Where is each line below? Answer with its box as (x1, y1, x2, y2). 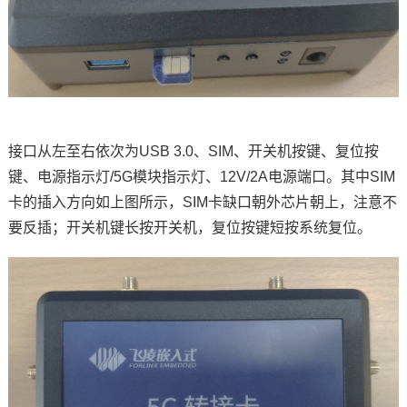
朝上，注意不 (309, 194, 397, 211)
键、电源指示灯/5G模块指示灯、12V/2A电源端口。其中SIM (7, 169, 395, 185)
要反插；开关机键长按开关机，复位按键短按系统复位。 (7, 220, 372, 236)
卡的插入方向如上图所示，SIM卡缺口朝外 (7, 194, 281, 211)
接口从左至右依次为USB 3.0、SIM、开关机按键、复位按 (7, 144, 379, 160)
